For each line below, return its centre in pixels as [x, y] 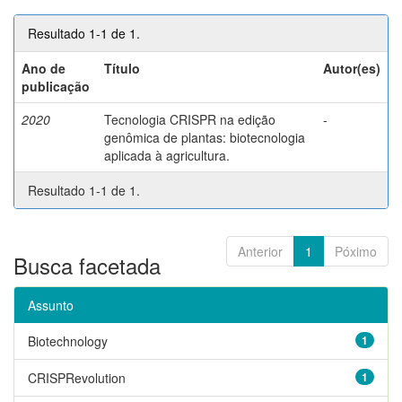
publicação [56, 86]
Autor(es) [352, 68]
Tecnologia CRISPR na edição [190, 119]
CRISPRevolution [77, 377]
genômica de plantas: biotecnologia [205, 137]
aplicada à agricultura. [167, 155]
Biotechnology [68, 341]
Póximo [356, 251]
